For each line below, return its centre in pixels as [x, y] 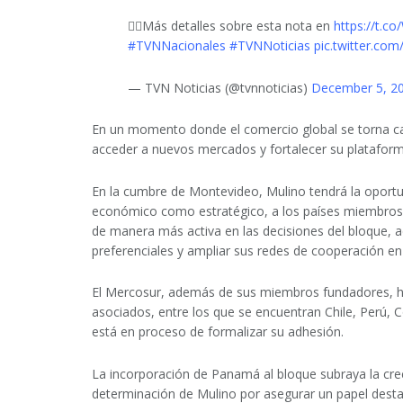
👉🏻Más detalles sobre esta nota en [231, 26]
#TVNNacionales [177, 46]
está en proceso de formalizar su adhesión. [218, 332]
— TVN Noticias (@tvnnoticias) [219, 87]
